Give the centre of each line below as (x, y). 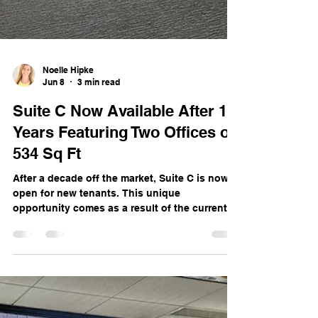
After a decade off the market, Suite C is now (121, 269)
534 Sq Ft (47, 244)
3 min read (99, 172)
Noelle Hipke (68, 160)
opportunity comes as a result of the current (120, 298)
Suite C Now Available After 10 (124, 201)
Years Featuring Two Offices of (124, 223)
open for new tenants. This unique (97, 284)
